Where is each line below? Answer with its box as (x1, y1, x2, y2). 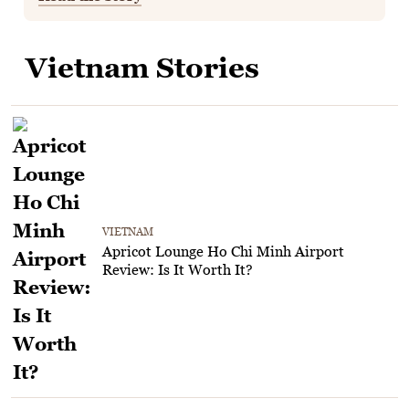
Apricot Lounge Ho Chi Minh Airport (102, 243, 344, 260)
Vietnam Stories (26, 50, 259, 84)
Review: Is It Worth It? (102, 261, 253, 278)
